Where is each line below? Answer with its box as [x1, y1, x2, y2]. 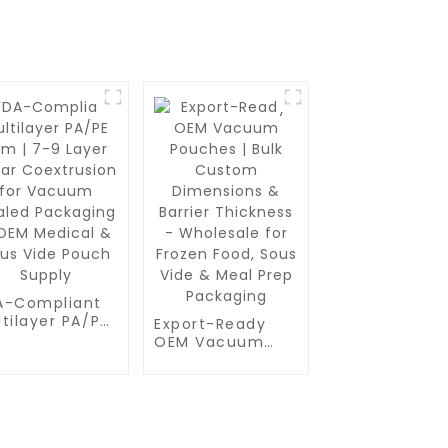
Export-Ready [154, 314, 267, 334]
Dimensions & [154, 386, 269, 406]
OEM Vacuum [154, 332, 265, 352]
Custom [154, 368, 221, 388]
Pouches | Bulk [154, 350, 275, 370]
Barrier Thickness [154, 404, 298, 424]
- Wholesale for [154, 422, 286, 442]
